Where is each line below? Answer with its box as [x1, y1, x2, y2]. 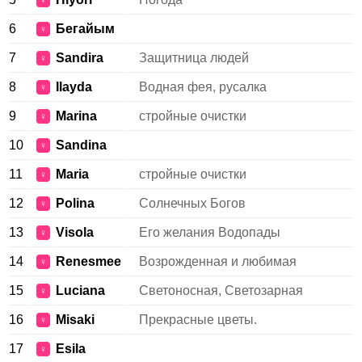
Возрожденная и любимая [139, 255, 297, 268]
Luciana [56, 284, 105, 297]
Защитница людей [139, 51, 249, 65]
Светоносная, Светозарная [139, 284, 303, 297]
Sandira [56, 51, 103, 65]
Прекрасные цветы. [139, 313, 257, 326]
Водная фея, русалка [139, 80, 267, 94]
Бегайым [56, 22, 115, 36]
